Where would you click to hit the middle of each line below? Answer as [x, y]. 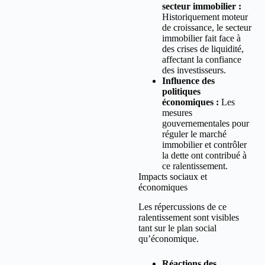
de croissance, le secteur [207, 28]
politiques [181, 92]
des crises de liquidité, [203, 49]
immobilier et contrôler [204, 145]
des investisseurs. [194, 70]
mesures [177, 113]
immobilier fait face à [201, 38]
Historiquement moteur [205, 17]
